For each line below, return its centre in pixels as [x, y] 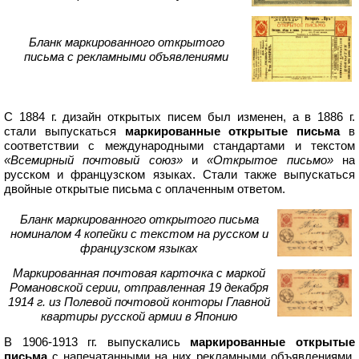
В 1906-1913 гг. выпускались [97, 342]
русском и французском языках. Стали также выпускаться [179, 175]
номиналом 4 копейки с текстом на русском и [139, 234]
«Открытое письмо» [270, 160]
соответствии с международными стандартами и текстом [179, 146]
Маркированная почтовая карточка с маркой [139, 273]
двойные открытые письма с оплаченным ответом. [145, 189]
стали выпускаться [65, 131]
